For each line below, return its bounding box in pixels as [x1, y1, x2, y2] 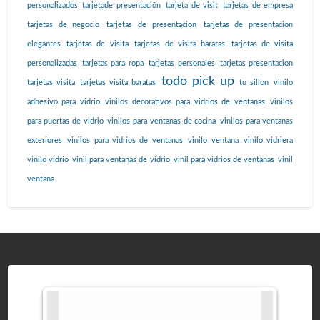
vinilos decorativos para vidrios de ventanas [105, 98, 265, 106]
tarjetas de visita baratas [134, 40, 226, 49]
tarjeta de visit [165, 1, 219, 10]
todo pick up [161, 74, 234, 89]
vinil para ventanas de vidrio [72, 156, 170, 164]
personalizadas [26, 59, 77, 68]
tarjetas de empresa [222, 1, 294, 10]
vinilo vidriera [243, 136, 294, 145]
